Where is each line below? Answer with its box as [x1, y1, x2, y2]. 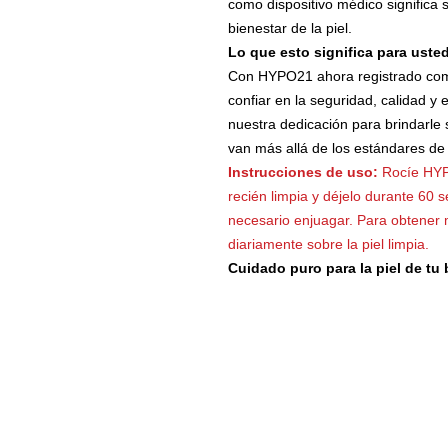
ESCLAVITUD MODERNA [206, 411, 380, 431]
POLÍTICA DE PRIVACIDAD [206, 377, 391, 397]
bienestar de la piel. [227, 20, 352, 37]
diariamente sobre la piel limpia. [227, 236, 429, 253]
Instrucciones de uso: [227, 164, 378, 181]
